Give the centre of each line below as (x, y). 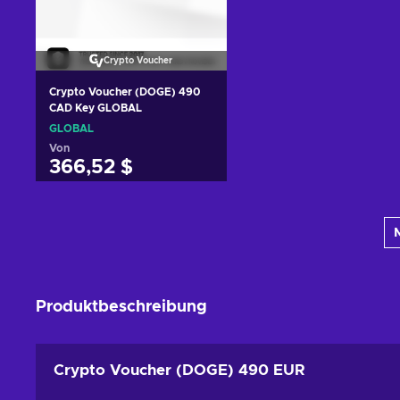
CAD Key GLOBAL (96, 108)
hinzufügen (131, 213)
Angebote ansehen (131, 237)
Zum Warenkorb (131, 200)
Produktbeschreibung (121, 307)
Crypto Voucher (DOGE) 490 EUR (179, 370)
